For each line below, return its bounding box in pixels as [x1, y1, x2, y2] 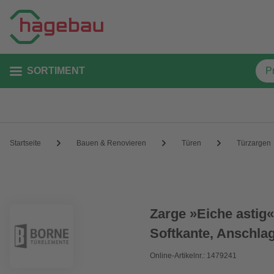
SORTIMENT [27, 65, 85, 76]
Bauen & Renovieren [76, 138, 146, 147]
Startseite [10, 138, 41, 147]
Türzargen [237, 138, 271, 147]
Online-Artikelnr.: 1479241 [150, 251, 237, 260]
